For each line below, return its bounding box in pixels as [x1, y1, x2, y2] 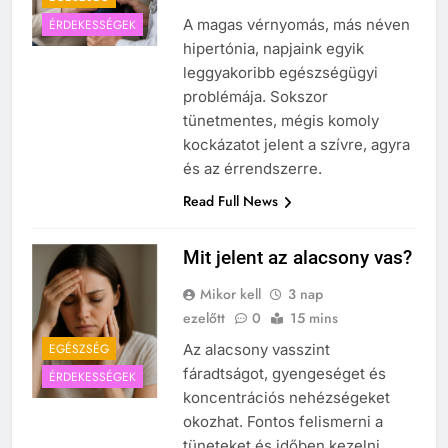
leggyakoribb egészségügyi [182, 63, 378, 83]
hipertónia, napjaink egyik [182, 39, 364, 59]
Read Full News [182, 191, 278, 212]
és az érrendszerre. [182, 159, 322, 179]
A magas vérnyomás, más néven [182, 15, 410, 35]
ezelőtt [182, 308, 225, 329]
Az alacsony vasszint [182, 340, 330, 360]
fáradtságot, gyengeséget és [182, 364, 386, 384]
